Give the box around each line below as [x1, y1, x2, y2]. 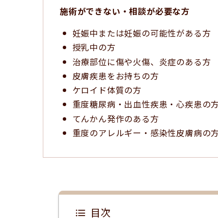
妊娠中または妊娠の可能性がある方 [72, 27, 211, 39]
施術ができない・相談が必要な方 [60, 5, 190, 17]
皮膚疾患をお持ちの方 [72, 69, 159, 82]
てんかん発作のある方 [72, 112, 159, 125]
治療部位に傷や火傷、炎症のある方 [72, 55, 211, 68]
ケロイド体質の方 [72, 84, 142, 96]
